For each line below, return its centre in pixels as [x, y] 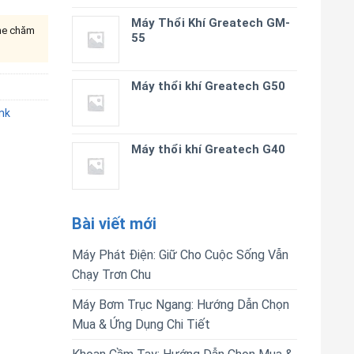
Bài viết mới [114, 224]
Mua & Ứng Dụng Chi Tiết [141, 324]
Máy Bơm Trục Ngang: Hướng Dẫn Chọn [181, 305]
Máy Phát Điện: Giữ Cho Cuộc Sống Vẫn [180, 255]
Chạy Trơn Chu [111, 275]
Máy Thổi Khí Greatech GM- [211, 23]
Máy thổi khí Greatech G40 [208, 149]
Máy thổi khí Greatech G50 [208, 86]
